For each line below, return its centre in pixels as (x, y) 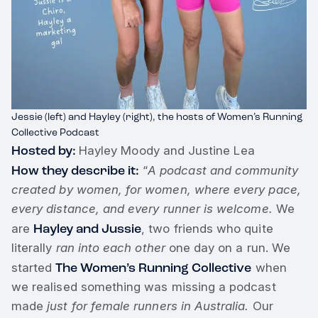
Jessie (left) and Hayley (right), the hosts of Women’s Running (157, 116)
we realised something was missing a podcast (144, 286)
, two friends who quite (207, 228)
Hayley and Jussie (88, 228)
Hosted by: (45, 150)
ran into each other (110, 247)
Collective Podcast (55, 132)
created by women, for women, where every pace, (156, 189)
